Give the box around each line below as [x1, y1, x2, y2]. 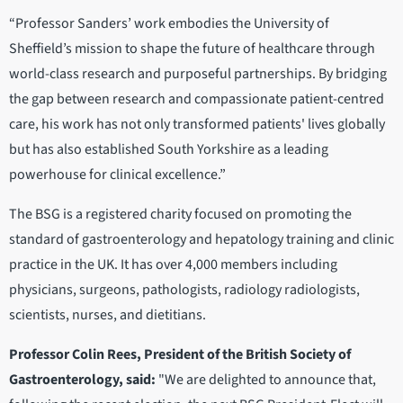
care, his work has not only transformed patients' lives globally [9, 114, 385, 135]
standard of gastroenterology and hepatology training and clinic [9, 229, 394, 250]
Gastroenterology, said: [9, 370, 158, 390]
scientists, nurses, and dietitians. [9, 305, 206, 326]
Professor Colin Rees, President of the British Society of [9, 345, 351, 365]
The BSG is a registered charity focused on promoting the [9, 204, 352, 225]
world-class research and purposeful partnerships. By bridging [9, 64, 387, 85]
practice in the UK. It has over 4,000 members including [9, 255, 337, 275]
